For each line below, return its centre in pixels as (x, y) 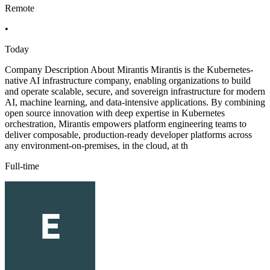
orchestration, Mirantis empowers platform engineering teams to (126, 124)
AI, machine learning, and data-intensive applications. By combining (135, 102)
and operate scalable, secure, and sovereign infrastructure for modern (135, 92)
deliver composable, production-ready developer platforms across (128, 135)
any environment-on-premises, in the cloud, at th (96, 146)
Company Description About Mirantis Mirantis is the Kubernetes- (129, 70)
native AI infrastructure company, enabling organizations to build (128, 81)
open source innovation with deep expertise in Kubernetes (115, 113)
